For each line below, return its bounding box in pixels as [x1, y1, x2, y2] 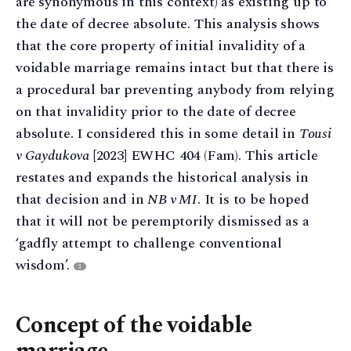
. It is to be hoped [197, 188, 309, 210]
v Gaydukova [16, 144, 90, 166]
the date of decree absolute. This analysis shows [16, 13, 320, 34]
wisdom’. [16, 254, 74, 276]
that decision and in [16, 188, 148, 210]
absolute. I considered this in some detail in [16, 122, 299, 144]
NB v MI [147, 188, 197, 210]
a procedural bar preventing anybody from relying [16, 78, 335, 100]
